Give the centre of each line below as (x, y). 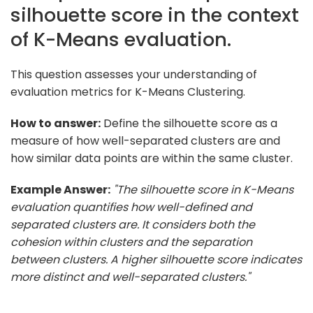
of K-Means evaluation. (121, 39)
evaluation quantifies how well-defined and (131, 207)
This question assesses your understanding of (134, 74)
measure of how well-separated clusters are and (145, 140)
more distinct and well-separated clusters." (130, 277)
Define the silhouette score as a (189, 123)
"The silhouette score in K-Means (203, 189)
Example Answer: (60, 189)
